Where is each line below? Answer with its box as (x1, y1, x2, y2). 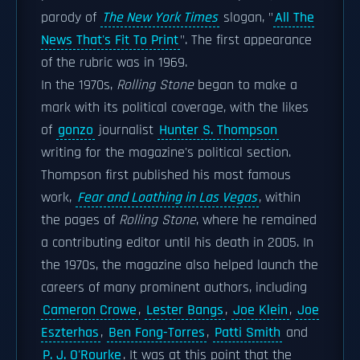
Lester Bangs (146, 301, 223, 319)
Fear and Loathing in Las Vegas (77, 189, 257, 207)
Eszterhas (41, 324, 99, 342)
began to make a (194, 76, 297, 94)
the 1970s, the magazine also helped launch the (41, 256, 318, 274)
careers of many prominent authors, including (41, 279, 307, 297)
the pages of (41, 211, 119, 229)
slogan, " (219, 9, 273, 27)
